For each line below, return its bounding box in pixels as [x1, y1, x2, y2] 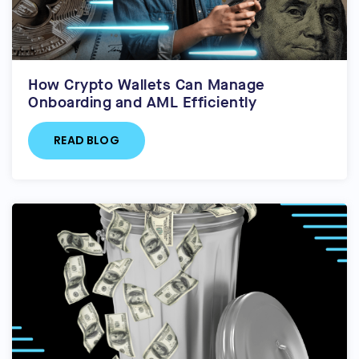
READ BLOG [54, 132, 119, 149]
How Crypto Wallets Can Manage [28, 75, 265, 95]
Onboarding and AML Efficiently [28, 92, 256, 113]
